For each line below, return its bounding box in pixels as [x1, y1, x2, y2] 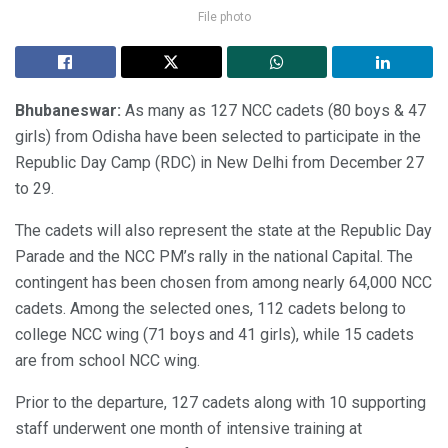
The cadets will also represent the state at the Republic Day [15, 221, 432, 241]
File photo [197, 10, 251, 25]
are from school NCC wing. [15, 351, 200, 371]
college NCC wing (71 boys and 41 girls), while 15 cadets [15, 325, 414, 345]
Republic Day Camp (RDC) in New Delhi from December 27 [15, 153, 424, 173]
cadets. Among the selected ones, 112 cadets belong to [15, 299, 406, 319]
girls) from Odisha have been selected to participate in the [15, 127, 421, 147]
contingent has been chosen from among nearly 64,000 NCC [15, 273, 432, 293]
